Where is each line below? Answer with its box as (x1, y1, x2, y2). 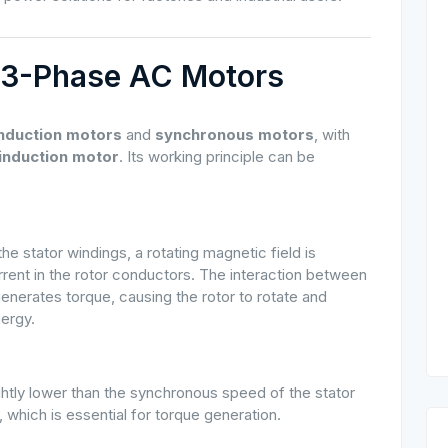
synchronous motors (155, 125, 314, 144)
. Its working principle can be (119, 147, 315, 166)
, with (314, 125, 350, 144)
